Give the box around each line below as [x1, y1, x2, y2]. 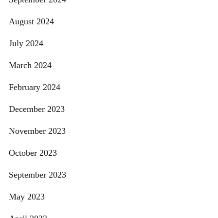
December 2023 [9, 104, 65, 114]
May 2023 [9, 192, 45, 202]
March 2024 [9, 60, 52, 71]
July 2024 [9, 38, 43, 49]
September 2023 [9, 170, 66, 180]
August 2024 [9, 17, 54, 27]
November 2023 [9, 126, 66, 136]
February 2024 [9, 82, 60, 92]
